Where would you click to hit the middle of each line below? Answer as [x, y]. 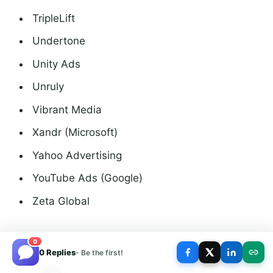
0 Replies [57, 252]
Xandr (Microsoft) [75, 133]
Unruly [48, 87]
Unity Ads [56, 64]
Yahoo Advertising [77, 155]
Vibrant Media [67, 109]
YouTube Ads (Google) [87, 178]
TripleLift [53, 18]
